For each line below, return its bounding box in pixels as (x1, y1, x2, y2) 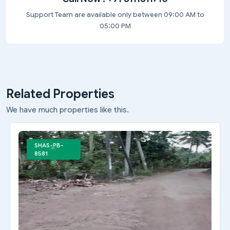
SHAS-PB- (34, 142, 64, 149)
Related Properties (6, 86, 114, 102)
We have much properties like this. (6, 105, 129, 114)
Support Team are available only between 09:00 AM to (26, 10, 204, 19)
